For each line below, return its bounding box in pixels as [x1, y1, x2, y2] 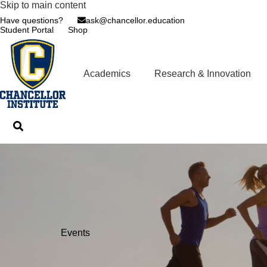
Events [61, 228, 90, 238]
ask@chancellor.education [86, 15, 185, 25]
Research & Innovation [154, 68, 251, 79]
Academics [83, 68, 131, 79]
